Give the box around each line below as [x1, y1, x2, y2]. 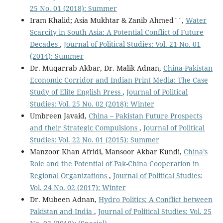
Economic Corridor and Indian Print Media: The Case [29, 75, 208, 85]
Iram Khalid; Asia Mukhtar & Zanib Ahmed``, [29, 15, 186, 25]
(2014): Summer [29, 51, 84, 61]
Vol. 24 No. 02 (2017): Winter [29, 182, 126, 192]
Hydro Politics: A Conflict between [98, 194, 213, 204]
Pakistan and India [29, 206, 94, 216]
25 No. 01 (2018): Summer [29, 3, 117, 13]
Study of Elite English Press [29, 87, 122, 97]
